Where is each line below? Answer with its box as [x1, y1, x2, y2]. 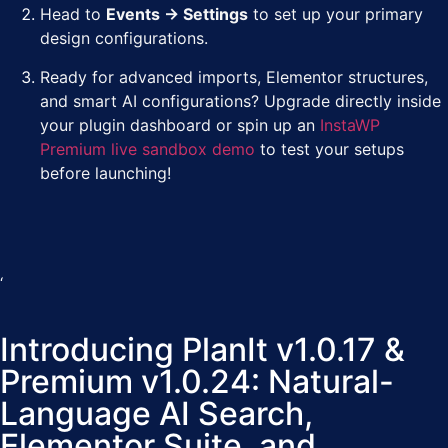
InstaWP [320, 114, 380, 135]
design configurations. [40, 28, 208, 49]
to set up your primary [248, 4, 423, 25]
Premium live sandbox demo [40, 138, 255, 159]
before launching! [40, 162, 171, 183]
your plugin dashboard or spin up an [40, 114, 320, 135]
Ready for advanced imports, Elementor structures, [40, 66, 428, 87]
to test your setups [255, 138, 404, 159]
